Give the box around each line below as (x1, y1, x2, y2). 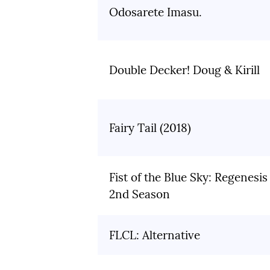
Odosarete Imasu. (109, 5, 202, 20)
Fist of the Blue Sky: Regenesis (109, 170, 268, 185)
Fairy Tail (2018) (109, 121, 191, 136)
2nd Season (109, 187, 170, 202)
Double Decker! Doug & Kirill (109, 63, 260, 78)
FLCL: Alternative (109, 228, 200, 243)
